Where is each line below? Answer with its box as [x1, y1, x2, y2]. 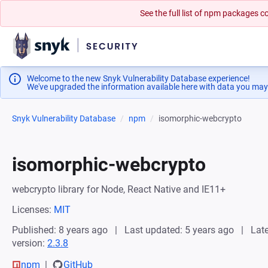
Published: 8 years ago [12, 224, 108, 236]
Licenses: [12, 204, 54, 215]
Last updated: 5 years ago [124, 224, 234, 236]
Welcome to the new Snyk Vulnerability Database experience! [27, 74, 250, 83]
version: [12, 237, 47, 249]
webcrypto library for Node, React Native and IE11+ [12, 184, 226, 195]
